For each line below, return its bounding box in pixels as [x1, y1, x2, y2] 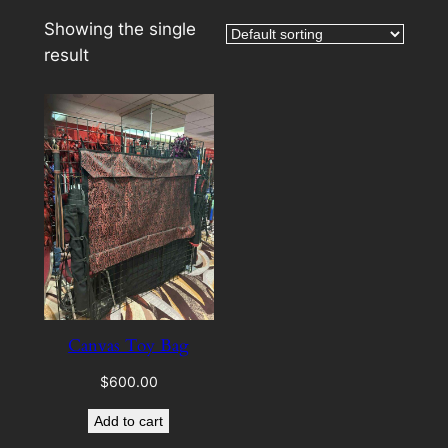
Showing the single [43, 19, 196, 40]
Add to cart [94, 412, 164, 429]
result [43, 45, 89, 66]
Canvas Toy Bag [68, 333, 190, 357]
